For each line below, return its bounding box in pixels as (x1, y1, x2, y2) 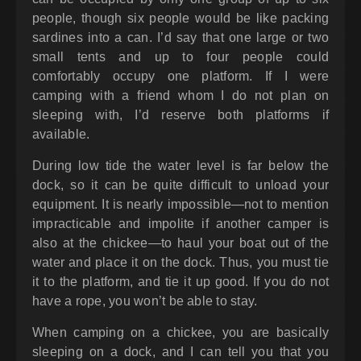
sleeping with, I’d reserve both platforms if (32, 108, 329, 122)
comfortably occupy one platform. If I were (32, 69, 329, 83)
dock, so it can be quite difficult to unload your (32, 178, 329, 192)
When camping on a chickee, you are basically (32, 326, 329, 339)
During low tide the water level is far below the (32, 159, 329, 172)
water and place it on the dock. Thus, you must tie (32, 255, 329, 269)
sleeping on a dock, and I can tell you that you (32, 345, 329, 359)
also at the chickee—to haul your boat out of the (32, 236, 329, 250)
